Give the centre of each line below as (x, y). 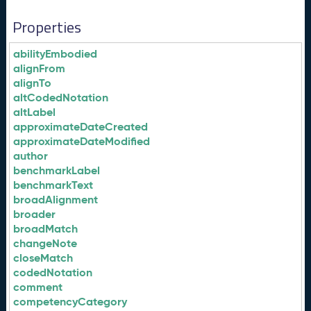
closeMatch (43, 258)
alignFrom (40, 68)
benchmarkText (53, 185)
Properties (47, 27)
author (31, 156)
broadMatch (46, 229)
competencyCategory (70, 302)
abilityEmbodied (56, 54)
